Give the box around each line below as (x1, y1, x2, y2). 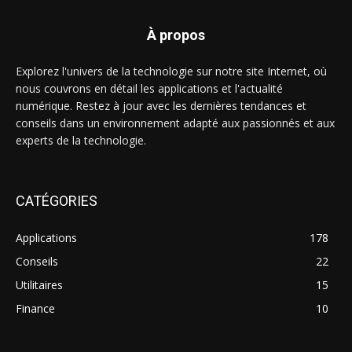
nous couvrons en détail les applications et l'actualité (16, 80, 283, 96)
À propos (147, 26, 205, 43)
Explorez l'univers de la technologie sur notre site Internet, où (16, 63, 327, 79)
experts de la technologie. (16, 132, 146, 148)
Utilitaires (16, 277, 63, 292)
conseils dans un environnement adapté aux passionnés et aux (16, 115, 335, 130)
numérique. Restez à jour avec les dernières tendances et (16, 97, 306, 113)
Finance (16, 300, 55, 316)
